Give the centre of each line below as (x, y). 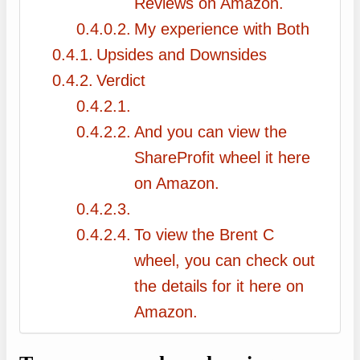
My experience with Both (222, 29)
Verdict (121, 81)
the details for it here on (219, 286)
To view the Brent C (204, 235)
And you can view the (211, 132)
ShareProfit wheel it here (222, 158)
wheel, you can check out (225, 261)
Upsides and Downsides (182, 55)
